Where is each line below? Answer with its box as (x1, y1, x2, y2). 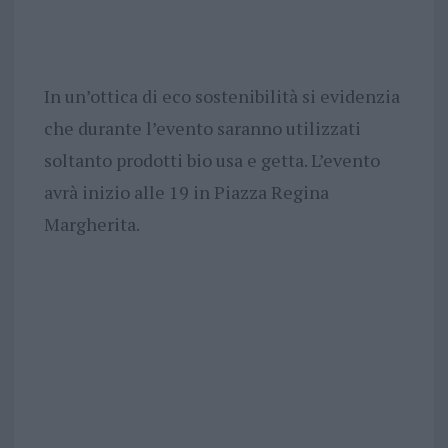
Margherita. (43, 212, 140, 237)
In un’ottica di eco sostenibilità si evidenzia (43, 84, 400, 109)
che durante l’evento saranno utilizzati (43, 116, 361, 141)
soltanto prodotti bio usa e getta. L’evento (43, 148, 380, 173)
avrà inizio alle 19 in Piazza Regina (43, 180, 329, 205)
